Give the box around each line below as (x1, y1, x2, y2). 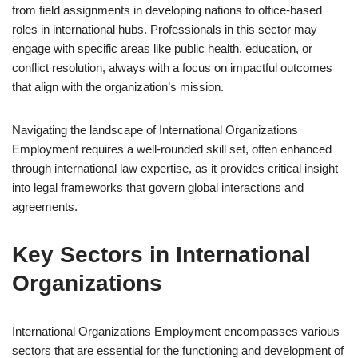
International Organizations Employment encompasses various (12, 324, 340, 338)
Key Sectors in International (12, 242, 311, 267)
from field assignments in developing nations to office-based (12, 3, 322, 17)
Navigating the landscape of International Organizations (12, 123, 298, 137)
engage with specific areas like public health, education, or (12, 42, 312, 55)
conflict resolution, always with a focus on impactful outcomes (12, 61, 332, 74)
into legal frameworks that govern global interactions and (12, 181, 304, 194)
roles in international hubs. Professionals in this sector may (12, 22, 317, 36)
